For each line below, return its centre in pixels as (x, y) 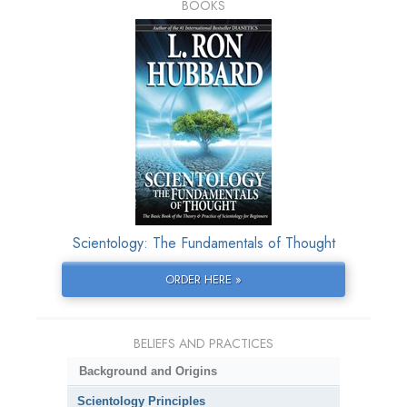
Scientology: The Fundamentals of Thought (203, 243)
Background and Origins (148, 372)
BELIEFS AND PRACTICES (203, 344)
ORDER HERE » (203, 280)
